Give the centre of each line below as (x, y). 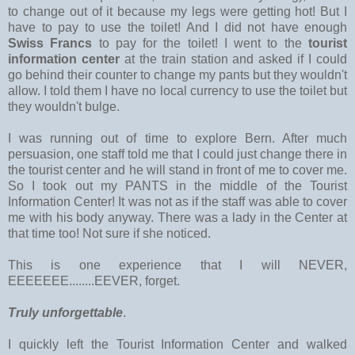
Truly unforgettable (65, 312)
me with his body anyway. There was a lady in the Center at (177, 217)
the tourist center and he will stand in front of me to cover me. (177, 170)
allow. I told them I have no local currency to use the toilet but (177, 90)
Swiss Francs (53, 43)
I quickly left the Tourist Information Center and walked (177, 344)
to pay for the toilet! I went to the (200, 43)
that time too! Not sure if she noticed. (111, 233)
